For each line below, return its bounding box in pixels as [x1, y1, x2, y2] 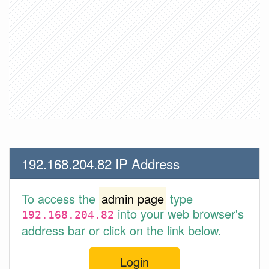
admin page [101, 190, 164, 207]
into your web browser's [114, 205, 244, 222]
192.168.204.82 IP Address [22, 154, 180, 173]
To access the [22, 190, 99, 207]
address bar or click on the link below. [22, 222, 222, 239]
